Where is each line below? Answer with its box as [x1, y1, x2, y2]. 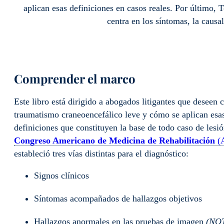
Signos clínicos [34, 170, 89, 181]
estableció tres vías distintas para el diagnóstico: [14, 148, 188, 158]
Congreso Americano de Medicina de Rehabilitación [14, 135, 215, 145]
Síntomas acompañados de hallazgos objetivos [34, 193, 202, 204]
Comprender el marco [14, 70, 135, 86]
